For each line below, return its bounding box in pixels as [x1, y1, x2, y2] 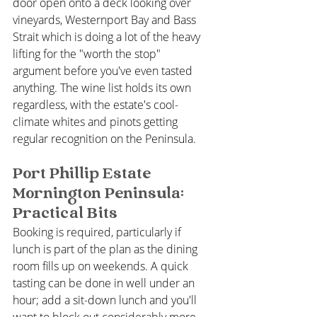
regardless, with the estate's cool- [13, 96, 178, 113]
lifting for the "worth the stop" [13, 45, 163, 62]
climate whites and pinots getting [13, 113, 180, 129]
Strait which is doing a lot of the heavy [13, 28, 203, 45]
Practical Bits [13, 204, 117, 223]
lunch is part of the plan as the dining [13, 241, 200, 257]
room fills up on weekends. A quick [13, 258, 191, 274]
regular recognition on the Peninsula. [13, 130, 196, 146]
